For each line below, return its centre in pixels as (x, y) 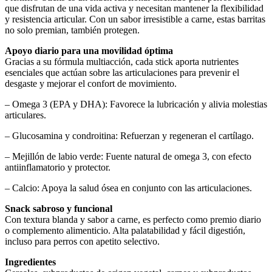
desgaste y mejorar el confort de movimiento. (91, 84)
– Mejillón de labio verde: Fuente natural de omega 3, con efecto (128, 157)
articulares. (25, 115)
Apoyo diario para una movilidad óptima (89, 51)
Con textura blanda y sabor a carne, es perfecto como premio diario (133, 220)
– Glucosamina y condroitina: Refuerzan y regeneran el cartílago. (129, 136)
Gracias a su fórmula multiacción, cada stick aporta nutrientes (122, 62)
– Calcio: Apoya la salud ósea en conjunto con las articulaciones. (128, 188)
